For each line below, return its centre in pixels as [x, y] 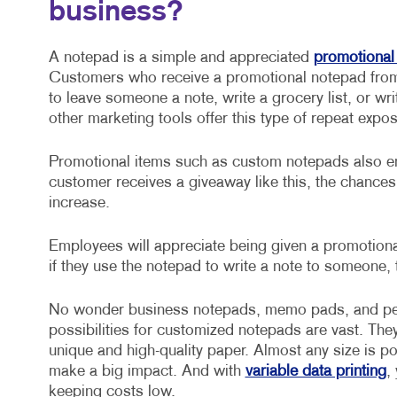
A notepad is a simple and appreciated [181, 58]
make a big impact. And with [147, 372]
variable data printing [315, 372]
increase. [79, 204]
